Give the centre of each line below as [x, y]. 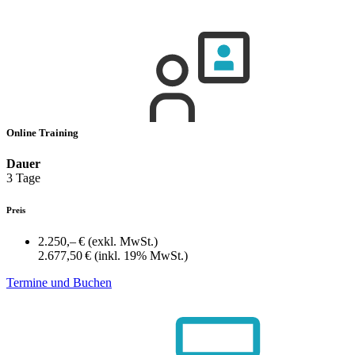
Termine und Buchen [59, 282]
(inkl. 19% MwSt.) [141, 255]
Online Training [44, 132]
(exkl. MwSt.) [123, 241]
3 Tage [23, 177]
